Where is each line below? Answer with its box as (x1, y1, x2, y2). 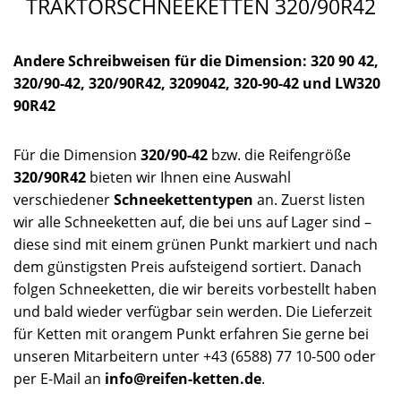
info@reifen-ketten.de (105, 368, 261, 388)
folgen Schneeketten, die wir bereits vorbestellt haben (13, 278, 377, 299)
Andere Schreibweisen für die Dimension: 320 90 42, (13, 50, 379, 71)
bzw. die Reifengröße (208, 144, 351, 165)
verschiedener (13, 189, 114, 209)
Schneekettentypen (114, 189, 253, 209)
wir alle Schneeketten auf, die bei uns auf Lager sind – (13, 211, 371, 232)
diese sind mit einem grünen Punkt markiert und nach (13, 234, 378, 254)
